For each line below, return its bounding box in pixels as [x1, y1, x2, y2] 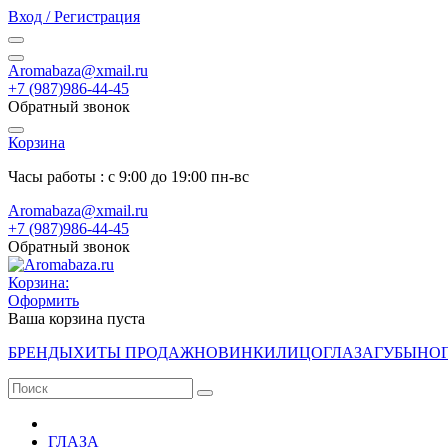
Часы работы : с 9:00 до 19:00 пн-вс [8, 168, 249, 185]
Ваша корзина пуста [8, 310, 145, 327]
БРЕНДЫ [8, 344, 73, 361]
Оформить [8, 292, 79, 309]
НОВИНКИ [194, 344, 276, 361]
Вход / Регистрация [8, 8, 140, 25]
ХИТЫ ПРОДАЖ [73, 344, 194, 361]
